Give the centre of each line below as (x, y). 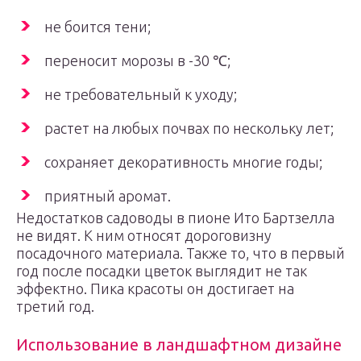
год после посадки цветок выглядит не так (162, 271)
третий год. (55, 306)
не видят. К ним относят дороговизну (144, 235)
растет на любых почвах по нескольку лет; (189, 128)
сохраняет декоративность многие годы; (183, 162)
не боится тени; (98, 27)
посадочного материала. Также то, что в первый (180, 253)
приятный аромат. (108, 196)
